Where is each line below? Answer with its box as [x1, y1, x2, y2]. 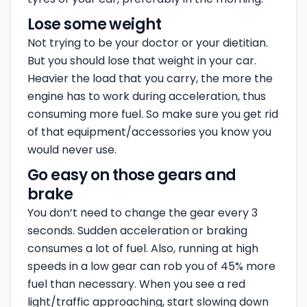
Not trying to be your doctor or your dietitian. [27, 35, 268, 51]
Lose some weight [27, 14, 162, 35]
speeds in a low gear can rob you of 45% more [27, 258, 275, 274]
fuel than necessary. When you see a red [27, 276, 245, 292]
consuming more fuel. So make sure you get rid [27, 106, 278, 122]
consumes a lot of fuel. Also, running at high [27, 241, 258, 256]
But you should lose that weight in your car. [27, 53, 256, 69]
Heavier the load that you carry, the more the [27, 71, 273, 86]
